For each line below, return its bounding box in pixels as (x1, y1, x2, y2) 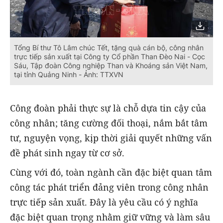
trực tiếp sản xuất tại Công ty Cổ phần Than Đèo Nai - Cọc (14, 52, 205, 61)
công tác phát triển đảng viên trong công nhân (10, 181, 209, 193)
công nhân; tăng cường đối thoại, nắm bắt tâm (10, 117, 208, 129)
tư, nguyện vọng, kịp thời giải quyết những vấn (10, 132, 212, 144)
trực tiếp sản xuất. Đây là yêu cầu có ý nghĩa (10, 196, 198, 208)
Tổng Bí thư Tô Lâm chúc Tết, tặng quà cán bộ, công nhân (14, 43, 204, 52)
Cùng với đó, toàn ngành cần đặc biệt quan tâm (10, 166, 212, 178)
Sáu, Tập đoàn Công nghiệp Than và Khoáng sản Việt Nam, (14, 61, 208, 70)
